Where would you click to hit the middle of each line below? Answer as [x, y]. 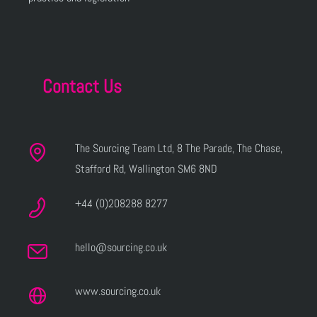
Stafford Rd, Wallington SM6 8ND [146, 168]
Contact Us [82, 86]
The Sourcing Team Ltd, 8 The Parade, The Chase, [178, 148]
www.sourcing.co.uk [117, 291]
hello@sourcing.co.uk [121, 247]
